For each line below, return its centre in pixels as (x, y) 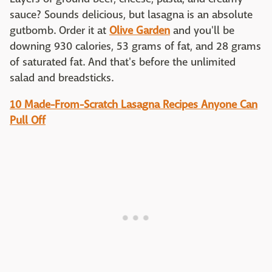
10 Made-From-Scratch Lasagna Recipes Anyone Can (134, 104)
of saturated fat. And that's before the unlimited (123, 62)
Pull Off (28, 120)
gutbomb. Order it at (59, 30)
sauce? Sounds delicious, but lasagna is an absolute (131, 15)
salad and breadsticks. (62, 78)
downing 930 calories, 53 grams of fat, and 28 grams (135, 46)
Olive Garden (140, 30)
